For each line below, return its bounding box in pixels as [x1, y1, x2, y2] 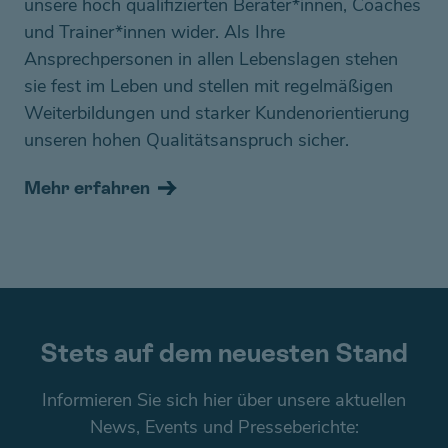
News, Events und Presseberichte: [89, 414, 359, 439]
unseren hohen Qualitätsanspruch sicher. [24, 127, 349, 152]
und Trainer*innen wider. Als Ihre [24, 19, 285, 44]
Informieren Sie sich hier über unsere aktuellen [42, 387, 406, 412]
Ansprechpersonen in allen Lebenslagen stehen [24, 46, 398, 71]
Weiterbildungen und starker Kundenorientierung [24, 100, 410, 125]
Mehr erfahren [24, 176, 150, 198]
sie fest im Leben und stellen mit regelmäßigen [24, 73, 393, 98]
